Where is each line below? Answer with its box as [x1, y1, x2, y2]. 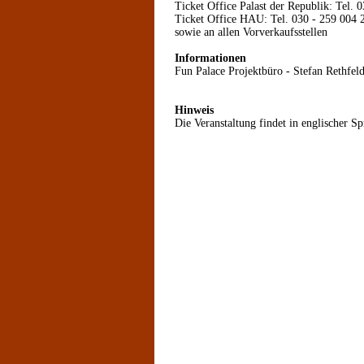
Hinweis [175, 104, 214, 116]
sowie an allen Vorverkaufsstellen [175, 26, 327, 38]
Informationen [175, 52, 246, 64]
